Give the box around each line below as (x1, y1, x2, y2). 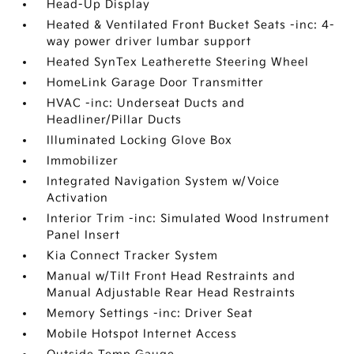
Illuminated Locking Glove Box (47, 134, 233, 147)
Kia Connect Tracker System (47, 249, 219, 262)
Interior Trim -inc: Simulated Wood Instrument (47, 212, 330, 225)
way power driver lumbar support (47, 35, 252, 48)
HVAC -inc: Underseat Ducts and (47, 96, 246, 110)
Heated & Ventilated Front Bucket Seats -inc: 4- (47, 18, 336, 32)
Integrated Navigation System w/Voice (47, 175, 281, 188)
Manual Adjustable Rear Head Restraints (47, 286, 296, 299)
